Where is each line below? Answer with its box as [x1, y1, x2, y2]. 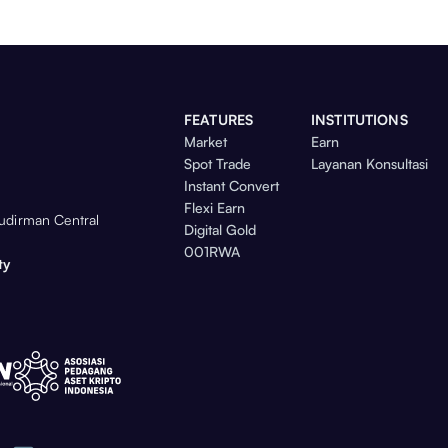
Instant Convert [184, 177, 279, 195]
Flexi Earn [184, 199, 245, 217]
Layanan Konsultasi [311, 155, 428, 173]
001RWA [184, 243, 240, 261]
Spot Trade [184, 155, 251, 173]
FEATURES [184, 111, 254, 129]
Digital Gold [184, 221, 256, 239]
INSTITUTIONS [311, 111, 408, 129]
